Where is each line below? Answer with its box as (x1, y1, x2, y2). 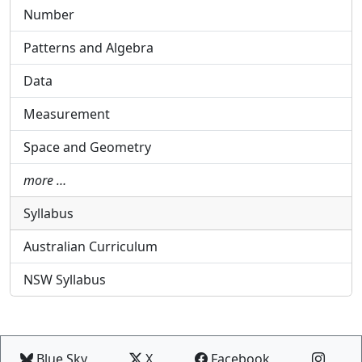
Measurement (23, 105, 110, 124)
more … (23, 171, 66, 190)
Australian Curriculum (23, 238, 158, 256)
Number (23, 6, 74, 24)
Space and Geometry (23, 138, 151, 157)
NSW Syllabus (23, 271, 106, 289)
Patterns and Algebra (23, 39, 154, 57)
